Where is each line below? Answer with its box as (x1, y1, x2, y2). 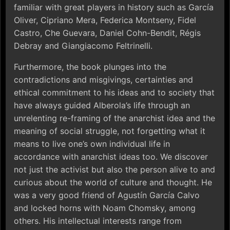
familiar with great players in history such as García (14, 2, 214, 12)
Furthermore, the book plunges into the (14, 61, 166, 72)
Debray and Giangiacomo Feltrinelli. (14, 40, 152, 51)
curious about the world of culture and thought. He (14, 177, 212, 187)
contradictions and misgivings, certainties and (14, 74, 193, 85)
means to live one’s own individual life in (14, 138, 170, 149)
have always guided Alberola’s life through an (14, 100, 190, 110)
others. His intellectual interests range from (14, 215, 182, 226)
